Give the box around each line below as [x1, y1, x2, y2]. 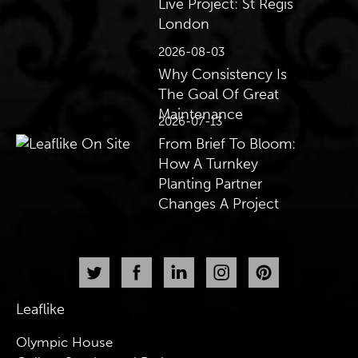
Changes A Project [158, 195, 280, 213]
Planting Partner [158, 175, 263, 193]
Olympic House [16, 334, 113, 351]
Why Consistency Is [158, 65, 288, 83]
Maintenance [158, 105, 244, 123]
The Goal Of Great [158, 85, 280, 103]
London [158, 15, 210, 34]
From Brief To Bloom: [158, 135, 296, 153]
